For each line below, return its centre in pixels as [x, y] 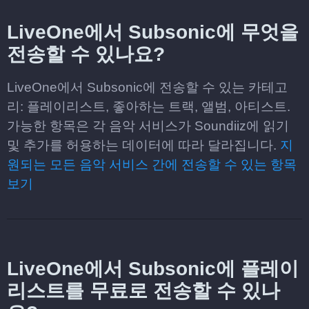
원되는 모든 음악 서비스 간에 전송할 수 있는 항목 [152, 165]
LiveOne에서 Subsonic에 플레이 [153, 269]
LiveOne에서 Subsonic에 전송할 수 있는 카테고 [147, 87]
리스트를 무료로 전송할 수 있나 [143, 291]
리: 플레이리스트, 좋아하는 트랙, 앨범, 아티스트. [149, 107]
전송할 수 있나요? [86, 54]
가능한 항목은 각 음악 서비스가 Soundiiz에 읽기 [148, 126]
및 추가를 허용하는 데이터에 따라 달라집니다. [143, 145]
